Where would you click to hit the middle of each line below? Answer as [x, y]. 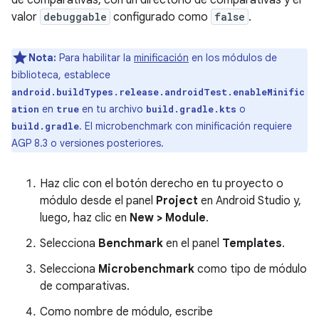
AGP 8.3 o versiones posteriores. [88, 143]
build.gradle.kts [191, 109]
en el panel [193, 243]
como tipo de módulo [251, 269]
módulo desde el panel [98, 200]
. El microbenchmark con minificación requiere [185, 126]
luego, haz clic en [85, 218]
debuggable [75, 16]
